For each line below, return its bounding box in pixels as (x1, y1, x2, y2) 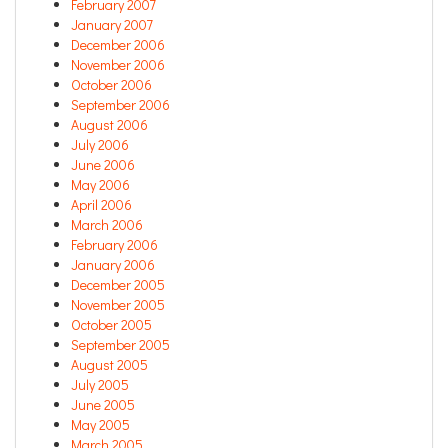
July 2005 (71, 375, 129, 395)
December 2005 (71, 275, 165, 295)
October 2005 (71, 315, 152, 335)
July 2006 (71, 135, 129, 155)
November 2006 (71, 55, 165, 75)
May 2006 (71, 175, 130, 195)
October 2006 (71, 75, 152, 95)
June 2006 (71, 155, 135, 175)
